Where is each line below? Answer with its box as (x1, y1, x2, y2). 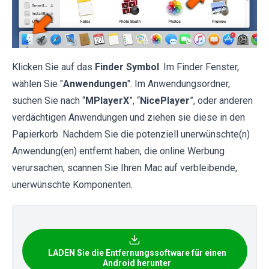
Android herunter (103, 258, 171, 268)
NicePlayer (140, 94, 190, 106)
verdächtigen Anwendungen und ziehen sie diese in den (12, 111, 245, 123)
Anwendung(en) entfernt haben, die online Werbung (12, 145, 225, 157)
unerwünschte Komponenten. (12, 178, 133, 190)
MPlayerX (85, 94, 129, 106)
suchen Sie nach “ (12, 94, 85, 106)
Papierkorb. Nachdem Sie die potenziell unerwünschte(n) (12, 128, 250, 140)
